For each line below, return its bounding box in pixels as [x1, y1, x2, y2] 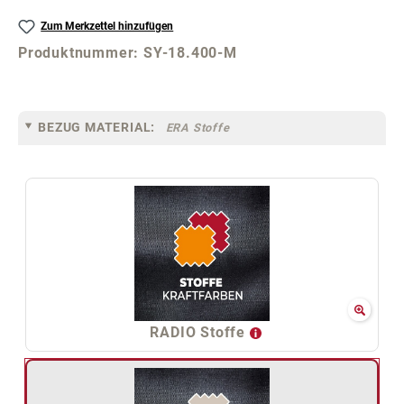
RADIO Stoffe [150, 323, 250, 341]
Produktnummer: [18, 44, 144, 62]
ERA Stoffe [165, 120, 230, 134]
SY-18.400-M [143, 44, 237, 62]
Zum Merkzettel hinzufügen [41, 20, 174, 33]
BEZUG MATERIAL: [38, 119, 156, 134]
